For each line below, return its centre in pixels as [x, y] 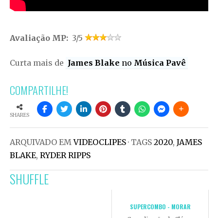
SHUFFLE [29, 178]
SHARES [19, 115]
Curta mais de [38, 63]
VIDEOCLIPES [100, 142]
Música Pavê [160, 63]
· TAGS [140, 142]
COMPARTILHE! [39, 90]
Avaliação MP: [40, 38]
